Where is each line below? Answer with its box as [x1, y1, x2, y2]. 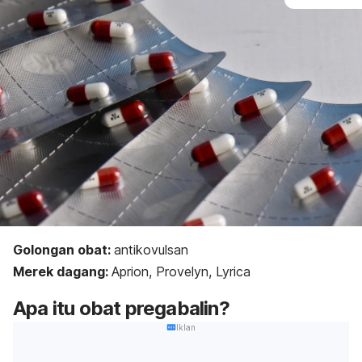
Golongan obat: [13, 241, 114, 258]
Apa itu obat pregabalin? [13, 296, 229, 320]
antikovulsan [114, 241, 188, 258]
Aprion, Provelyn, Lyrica [112, 263, 250, 280]
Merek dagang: [13, 263, 112, 280]
